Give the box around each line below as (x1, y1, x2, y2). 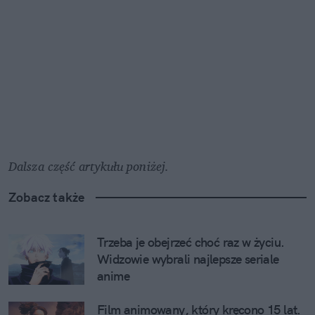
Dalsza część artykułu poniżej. (8, 155, 169, 176)
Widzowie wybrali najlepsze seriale (97, 250, 279, 267)
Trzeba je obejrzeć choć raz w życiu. (97, 233, 285, 250)
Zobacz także (8, 188, 85, 205)
